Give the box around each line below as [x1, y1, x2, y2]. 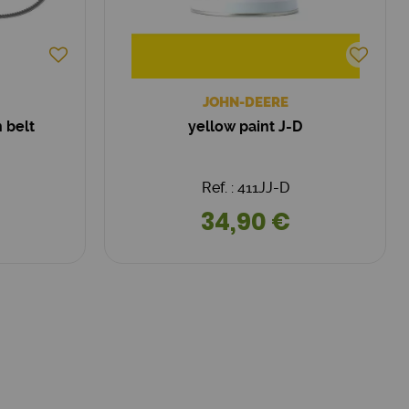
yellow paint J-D [188, 117, 303, 135]
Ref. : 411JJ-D [201, 178, 289, 196]
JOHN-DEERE [202, 93, 288, 110]
